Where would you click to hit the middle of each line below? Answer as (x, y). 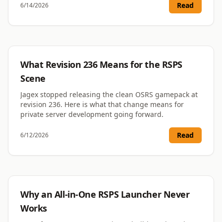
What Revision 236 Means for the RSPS (101, 65)
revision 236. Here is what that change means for (102, 105)
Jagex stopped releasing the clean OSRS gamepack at (109, 95)
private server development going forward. (92, 114)
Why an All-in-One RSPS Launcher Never (105, 194)
